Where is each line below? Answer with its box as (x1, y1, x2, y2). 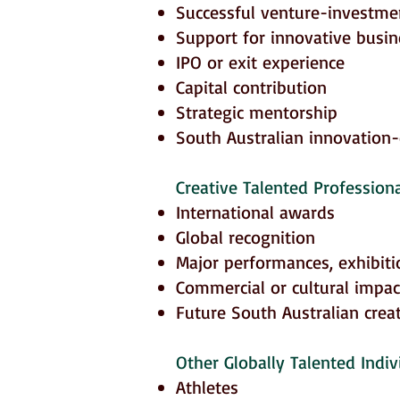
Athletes (176, 376, 238, 398)
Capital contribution (176, 76, 327, 98)
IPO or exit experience (176, 51, 345, 73)
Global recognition (176, 226, 315, 248)
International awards (176, 201, 335, 223)
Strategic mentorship (176, 101, 337, 123)
